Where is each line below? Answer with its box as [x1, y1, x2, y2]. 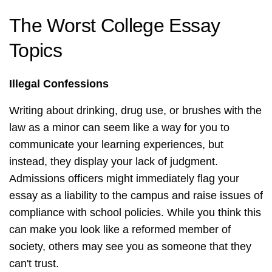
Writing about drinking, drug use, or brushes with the [9, 104, 262, 117]
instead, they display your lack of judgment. [9, 155, 218, 168]
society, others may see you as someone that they [9, 240, 251, 253]
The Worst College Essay [9, 15, 220, 37]
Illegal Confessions [9, 78, 109, 90]
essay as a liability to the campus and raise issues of [9, 189, 263, 202]
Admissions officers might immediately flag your [9, 172, 239, 185]
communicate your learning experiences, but [9, 138, 223, 151]
